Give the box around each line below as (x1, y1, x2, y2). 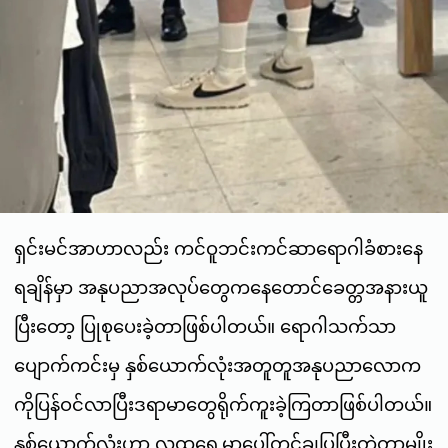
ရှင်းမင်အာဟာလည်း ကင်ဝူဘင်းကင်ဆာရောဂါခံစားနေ (14, 236, 423, 262)
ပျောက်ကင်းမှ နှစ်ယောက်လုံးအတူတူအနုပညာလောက (14, 353, 421, 379)
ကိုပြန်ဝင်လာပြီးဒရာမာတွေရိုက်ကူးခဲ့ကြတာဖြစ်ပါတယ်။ (14, 392, 432, 418)
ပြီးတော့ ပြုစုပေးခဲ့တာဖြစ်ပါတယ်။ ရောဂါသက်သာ (14, 314, 396, 340)
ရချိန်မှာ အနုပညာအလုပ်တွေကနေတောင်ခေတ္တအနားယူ (14, 275, 428, 301)
